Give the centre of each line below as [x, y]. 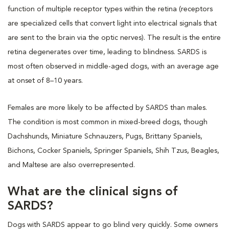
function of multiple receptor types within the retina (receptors [110, 9]
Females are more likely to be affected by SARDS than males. [107, 108]
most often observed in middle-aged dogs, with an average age [113, 66]
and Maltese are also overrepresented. [71, 165]
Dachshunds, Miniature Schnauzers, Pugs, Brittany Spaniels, [105, 136]
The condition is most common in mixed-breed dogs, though [108, 122]
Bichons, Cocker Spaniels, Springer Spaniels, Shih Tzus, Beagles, [113, 151]
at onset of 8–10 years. [45, 81]
